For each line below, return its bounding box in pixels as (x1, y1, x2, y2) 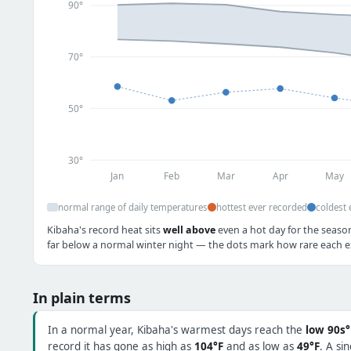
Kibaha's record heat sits (47, 223, 163, 237)
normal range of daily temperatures (58, 201, 208, 213)
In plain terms (33, 288, 131, 307)
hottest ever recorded (216, 201, 307, 213)
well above (163, 223, 215, 237)
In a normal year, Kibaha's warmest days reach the (48, 322, 306, 337)
